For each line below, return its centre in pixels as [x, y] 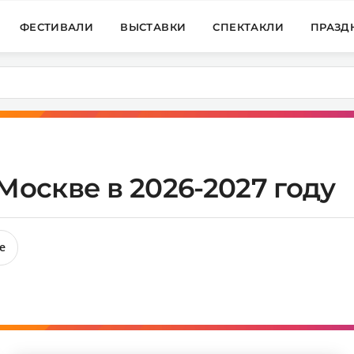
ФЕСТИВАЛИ [56, 26]
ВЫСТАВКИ [153, 26]
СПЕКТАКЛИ [248, 26]
